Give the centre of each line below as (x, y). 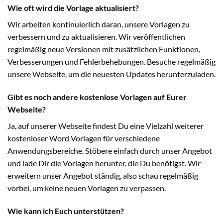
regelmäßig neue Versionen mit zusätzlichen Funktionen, (104, 49)
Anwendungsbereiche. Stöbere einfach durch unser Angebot (110, 151)
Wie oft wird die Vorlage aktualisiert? (73, 8)
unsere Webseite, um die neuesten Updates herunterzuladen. (111, 74)
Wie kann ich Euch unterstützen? (66, 211)
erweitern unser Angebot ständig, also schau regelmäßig (103, 176)
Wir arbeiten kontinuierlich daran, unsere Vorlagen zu (99, 24)
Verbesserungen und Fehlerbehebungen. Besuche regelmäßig (111, 62)
